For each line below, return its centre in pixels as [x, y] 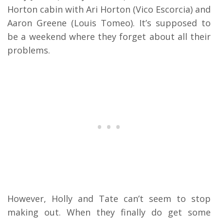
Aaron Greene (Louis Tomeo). [73, 23]
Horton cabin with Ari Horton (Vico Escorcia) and [109, 9]
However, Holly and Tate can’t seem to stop [109, 199]
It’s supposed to [175, 23]
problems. [30, 50]
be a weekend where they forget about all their [109, 37]
